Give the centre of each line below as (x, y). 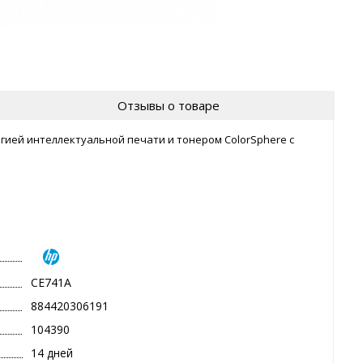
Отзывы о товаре (168, 105)
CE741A (51, 283)
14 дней (52, 353)
